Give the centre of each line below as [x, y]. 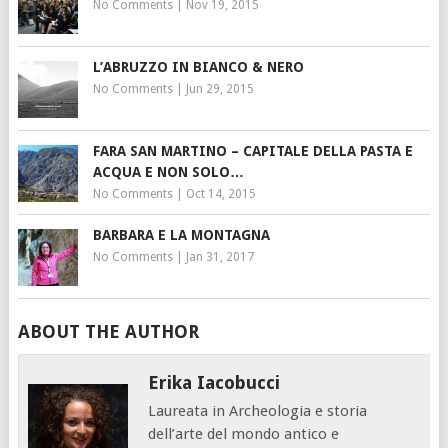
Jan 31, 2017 [219, 256]
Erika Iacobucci [214, 382]
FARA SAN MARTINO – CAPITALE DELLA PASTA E [252, 150]
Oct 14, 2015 [220, 193]
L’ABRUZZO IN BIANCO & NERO [198, 66]
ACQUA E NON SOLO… [168, 171]
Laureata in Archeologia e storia [258, 410]
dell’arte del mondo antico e [244, 433]
